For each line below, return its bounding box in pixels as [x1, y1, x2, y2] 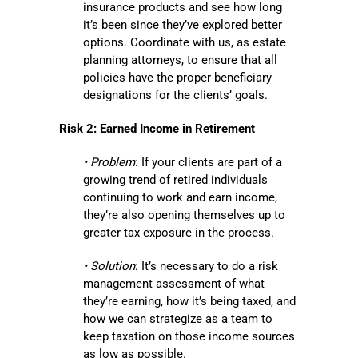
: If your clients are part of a [135, 155, 282, 170]
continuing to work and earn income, [83, 190, 277, 205]
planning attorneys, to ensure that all [83, 53, 277, 68]
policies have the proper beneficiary [83, 70, 272, 86]
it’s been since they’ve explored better [83, 18, 282, 33]
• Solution [83, 259, 135, 274]
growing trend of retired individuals [83, 173, 268, 188]
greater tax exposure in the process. [83, 225, 274, 241]
